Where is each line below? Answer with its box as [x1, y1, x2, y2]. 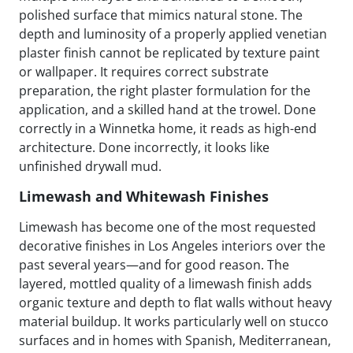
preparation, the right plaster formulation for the [19, 81, 310, 99]
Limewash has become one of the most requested [19, 217, 316, 236]
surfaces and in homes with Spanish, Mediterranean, [19, 331, 331, 349]
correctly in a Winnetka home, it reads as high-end [19, 119, 317, 137]
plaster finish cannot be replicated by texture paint [19, 43, 320, 61]
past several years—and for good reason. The [19, 255, 289, 273]
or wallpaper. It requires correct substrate [19, 62, 269, 80]
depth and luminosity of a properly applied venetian [19, 24, 327, 43]
